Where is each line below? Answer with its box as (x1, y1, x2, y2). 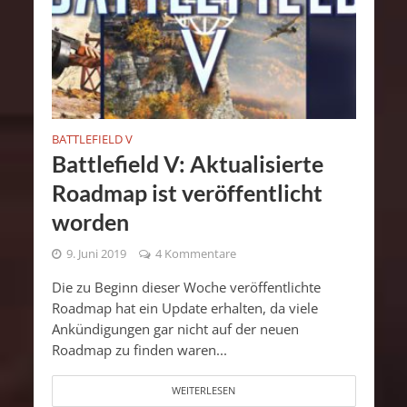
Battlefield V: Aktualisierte (51, 150, 323, 178)
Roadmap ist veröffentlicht (51, 179, 323, 207)
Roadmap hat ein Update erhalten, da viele (51, 299, 318, 318)
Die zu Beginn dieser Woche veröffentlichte (51, 278, 321, 297)
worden (51, 208, 129, 236)
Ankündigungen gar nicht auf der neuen (51, 320, 299, 339)
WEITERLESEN (172, 384, 235, 398)
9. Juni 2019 (65, 246, 126, 263)
